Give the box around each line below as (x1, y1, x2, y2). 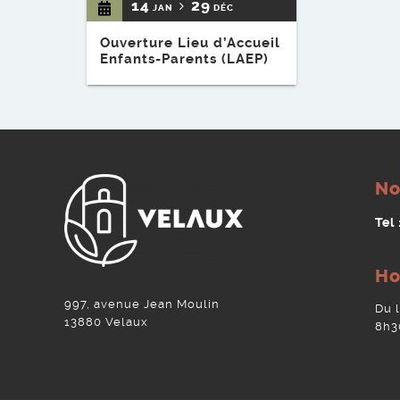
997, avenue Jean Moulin (64, 297, 220, 312)
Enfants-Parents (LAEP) (100, 51, 269, 68)
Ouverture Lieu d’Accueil (100, 35, 280, 52)
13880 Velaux (64, 315, 148, 329)
